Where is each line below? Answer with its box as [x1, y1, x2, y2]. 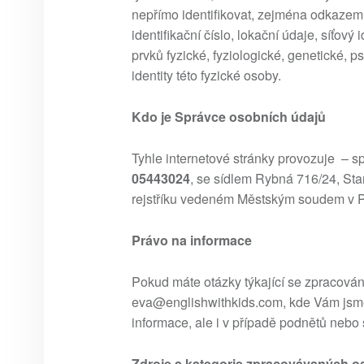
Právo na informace [132, 230, 252, 249]
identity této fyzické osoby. [132, 66, 281, 85]
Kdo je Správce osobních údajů [132, 106, 326, 126]
